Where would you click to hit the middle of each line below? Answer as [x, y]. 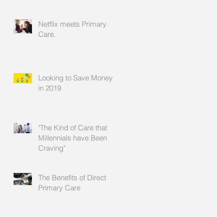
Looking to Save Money [76, 78]
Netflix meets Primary [72, 24]
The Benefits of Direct [72, 178]
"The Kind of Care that [73, 128]
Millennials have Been [73, 138]
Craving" [52, 148]
